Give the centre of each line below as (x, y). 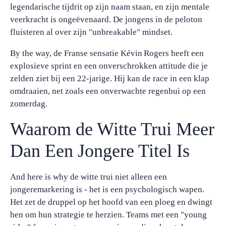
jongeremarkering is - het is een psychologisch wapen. (107, 189)
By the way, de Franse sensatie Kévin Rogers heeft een (107, 53)
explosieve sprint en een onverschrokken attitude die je (109, 66)
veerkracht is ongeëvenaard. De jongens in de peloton (106, 19)
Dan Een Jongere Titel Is (100, 151)
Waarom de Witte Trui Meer (112, 129)
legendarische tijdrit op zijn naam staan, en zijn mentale (110, 7)
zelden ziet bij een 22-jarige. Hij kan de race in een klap (110, 78)
